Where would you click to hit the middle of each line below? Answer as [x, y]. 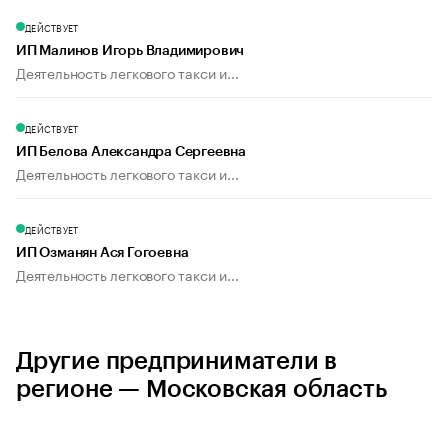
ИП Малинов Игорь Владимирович [130, 51]
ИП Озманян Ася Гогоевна [102, 253]
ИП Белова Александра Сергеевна [131, 152]
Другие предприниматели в [177, 361]
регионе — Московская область [201, 389]
